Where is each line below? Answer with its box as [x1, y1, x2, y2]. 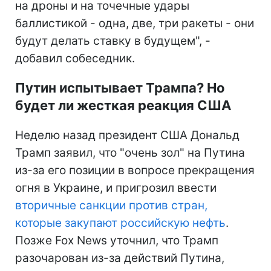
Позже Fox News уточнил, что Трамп [15, 233, 218, 247]
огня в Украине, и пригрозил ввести [15, 180, 217, 195]
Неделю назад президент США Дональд [15, 128, 240, 142]
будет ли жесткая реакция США [15, 97, 231, 113]
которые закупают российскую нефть [15, 215, 226, 230]
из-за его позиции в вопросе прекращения [15, 163, 255, 177]
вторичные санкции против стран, [15, 198, 207, 212]
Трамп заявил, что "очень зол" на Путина [15, 145, 245, 160]
